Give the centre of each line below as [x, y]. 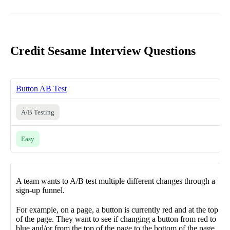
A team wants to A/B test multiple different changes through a [116, 181]
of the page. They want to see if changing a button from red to [116, 219]
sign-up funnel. [40, 190]
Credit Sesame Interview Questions [103, 51]
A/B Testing [38, 112]
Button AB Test [41, 88]
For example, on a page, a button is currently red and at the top [117, 209]
